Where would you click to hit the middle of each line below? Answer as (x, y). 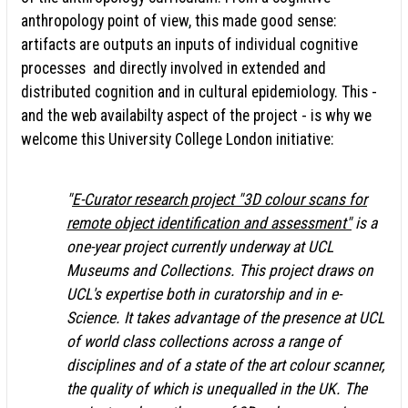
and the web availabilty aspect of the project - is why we (196, 115)
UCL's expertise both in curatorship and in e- (204, 294)
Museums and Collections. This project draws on (220, 270)
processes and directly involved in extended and (173, 68)
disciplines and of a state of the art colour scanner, (225, 365)
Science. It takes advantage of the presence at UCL (225, 317)
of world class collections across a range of (204, 341)
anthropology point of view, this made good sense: (178, 20)
